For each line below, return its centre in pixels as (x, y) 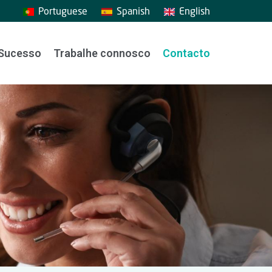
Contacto (186, 53)
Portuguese (63, 11)
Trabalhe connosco (102, 53)
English (195, 11)
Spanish (133, 11)
